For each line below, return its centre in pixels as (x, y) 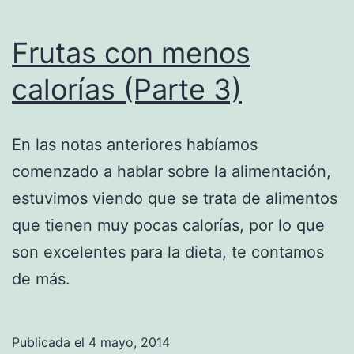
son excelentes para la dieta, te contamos (168, 252)
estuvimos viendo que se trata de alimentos (175, 198)
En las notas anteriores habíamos (135, 144)
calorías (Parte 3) (127, 89)
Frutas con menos (131, 53)
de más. (41, 279)
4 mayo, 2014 (129, 342)
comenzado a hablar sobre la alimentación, (171, 171)
